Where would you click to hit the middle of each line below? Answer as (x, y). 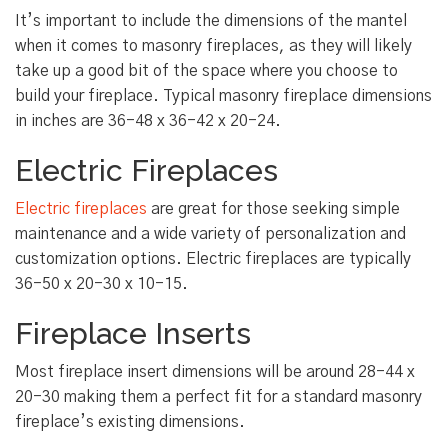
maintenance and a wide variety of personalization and (210, 234)
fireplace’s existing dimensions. (130, 422)
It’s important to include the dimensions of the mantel (211, 21)
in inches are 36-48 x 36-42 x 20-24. (148, 121)
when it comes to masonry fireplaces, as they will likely (213, 46)
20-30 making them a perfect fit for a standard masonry (218, 397)
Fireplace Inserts (133, 334)
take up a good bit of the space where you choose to (206, 71)
